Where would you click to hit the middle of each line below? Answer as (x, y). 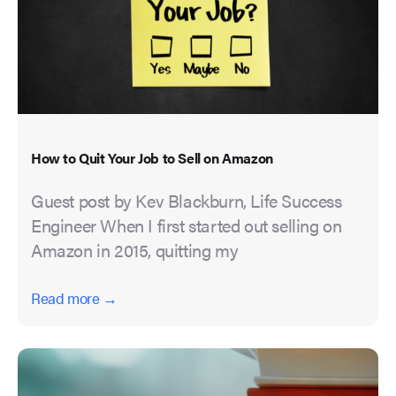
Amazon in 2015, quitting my (135, 250)
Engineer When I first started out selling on (187, 225)
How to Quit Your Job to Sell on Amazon (152, 158)
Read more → (74, 298)
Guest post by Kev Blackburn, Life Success (187, 201)
